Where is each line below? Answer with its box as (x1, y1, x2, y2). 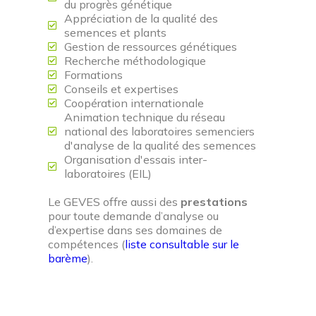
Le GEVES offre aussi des (48, 195, 181, 209)
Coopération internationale (63, 96, 204, 110)
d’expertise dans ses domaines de (48, 223, 222, 237)
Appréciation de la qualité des (63, 11, 218, 25)
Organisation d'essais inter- (63, 152, 207, 166)
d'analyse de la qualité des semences (63, 138, 256, 152)
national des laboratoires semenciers (63, 124, 255, 138)
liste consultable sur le (125, 237, 239, 251)
